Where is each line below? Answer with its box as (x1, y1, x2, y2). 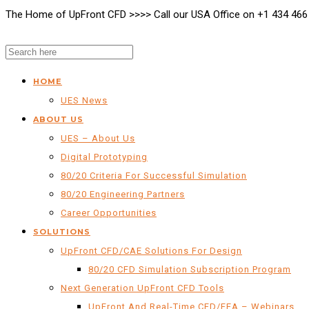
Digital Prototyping (61, 152, 148, 162)
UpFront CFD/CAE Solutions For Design (61, 246, 242, 256)
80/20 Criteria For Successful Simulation (61, 170, 247, 181)
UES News (61, 95, 108, 106)
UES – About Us (61, 133, 135, 143)
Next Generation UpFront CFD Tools (61, 283, 224, 293)
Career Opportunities (61, 208, 157, 218)
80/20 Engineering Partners (61, 189, 185, 199)
